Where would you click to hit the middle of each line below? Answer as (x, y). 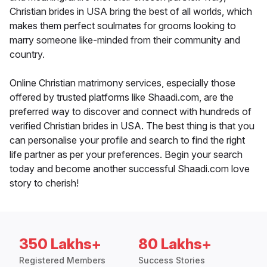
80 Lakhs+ (175, 244)
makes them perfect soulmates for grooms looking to (123, 26)
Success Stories (172, 260)
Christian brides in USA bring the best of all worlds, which (131, 12)
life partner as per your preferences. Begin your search (126, 155)
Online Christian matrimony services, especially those (122, 83)
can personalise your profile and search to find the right (127, 140)
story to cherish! (44, 183)
